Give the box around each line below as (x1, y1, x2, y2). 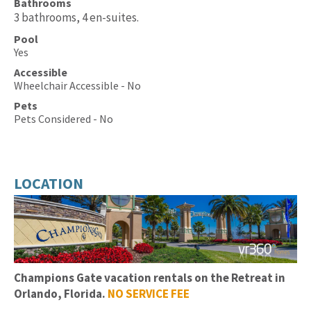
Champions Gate (14, 270, 104, 286)
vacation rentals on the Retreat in (104, 270, 285, 286)
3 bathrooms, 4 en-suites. (14, 9, 139, 25)
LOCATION (14, 173, 83, 193)
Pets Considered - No (14, 111, 113, 126)
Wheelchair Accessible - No (14, 78, 141, 92)
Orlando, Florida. (14, 286, 108, 302)
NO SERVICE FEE (108, 286, 190, 302)
